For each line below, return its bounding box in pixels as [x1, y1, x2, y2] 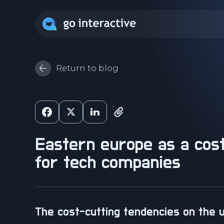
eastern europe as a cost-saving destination [35, 135, 45, 153]
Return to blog [56, 63, 118, 73]
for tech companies [35, 153, 180, 171]
